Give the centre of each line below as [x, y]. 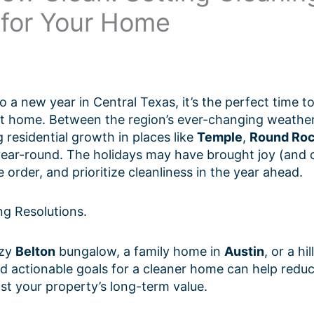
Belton [35, 251]
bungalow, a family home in [140, 251]
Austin [244, 251]
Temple [220, 137]
